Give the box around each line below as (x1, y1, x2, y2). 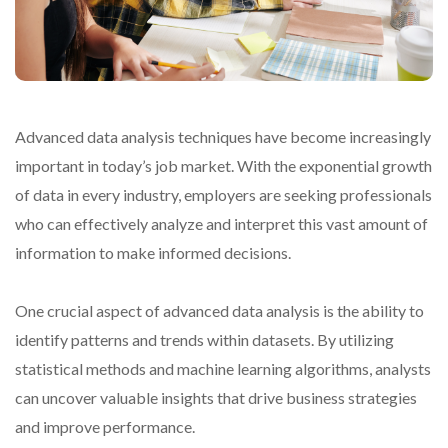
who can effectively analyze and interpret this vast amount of (15, 214, 428, 234)
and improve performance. (15, 417, 195, 437)
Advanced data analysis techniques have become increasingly (15, 127, 431, 147)
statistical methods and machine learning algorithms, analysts (15, 359, 431, 379)
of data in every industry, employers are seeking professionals (15, 185, 432, 205)
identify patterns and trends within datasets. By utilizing (15, 330, 394, 350)
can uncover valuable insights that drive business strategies (15, 388, 417, 408)
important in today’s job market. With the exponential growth (15, 156, 432, 176)
